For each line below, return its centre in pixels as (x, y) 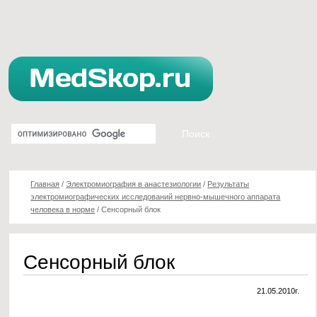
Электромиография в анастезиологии (134, 184)
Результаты (229, 184)
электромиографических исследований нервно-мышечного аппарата (156, 197)
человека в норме (63, 209)
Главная (45, 184)
